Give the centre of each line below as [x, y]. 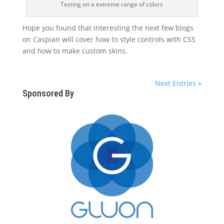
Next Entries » [178, 83]
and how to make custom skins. [75, 50]
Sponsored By [48, 93]
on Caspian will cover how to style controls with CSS [109, 39]
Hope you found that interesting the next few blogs [108, 27]
